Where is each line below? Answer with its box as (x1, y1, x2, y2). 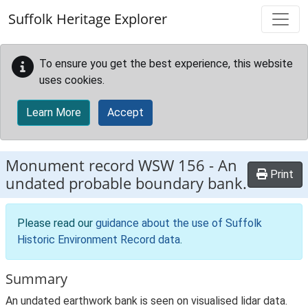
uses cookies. (39, 74, 104, 87)
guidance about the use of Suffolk (96, 217, 262, 230)
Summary (5, 269, 67, 288)
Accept (107, 106, 144, 119)
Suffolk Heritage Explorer (8, 10, 167, 28)
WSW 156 (138, 155, 205, 176)
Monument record (5, 155, 138, 176)
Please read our (17, 217, 96, 230)
